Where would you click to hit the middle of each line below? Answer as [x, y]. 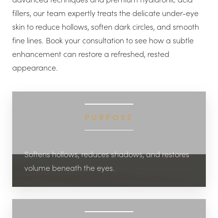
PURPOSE [109, 117]
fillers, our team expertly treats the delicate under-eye [105, 13]
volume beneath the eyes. [70, 168]
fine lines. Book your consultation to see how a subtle [103, 40]
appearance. [35, 67]
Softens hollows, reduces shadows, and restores [107, 154]
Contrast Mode [45, 99]
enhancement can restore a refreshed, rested [91, 54]
